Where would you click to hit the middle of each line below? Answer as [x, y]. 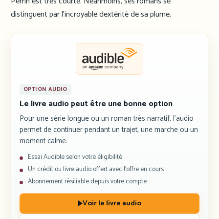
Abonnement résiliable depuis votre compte [87, 182]
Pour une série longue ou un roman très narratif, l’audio [107, 119]
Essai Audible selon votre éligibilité [75, 157]
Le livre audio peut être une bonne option [96, 104]
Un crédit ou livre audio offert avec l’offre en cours [96, 169]
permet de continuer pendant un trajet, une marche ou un [109, 130]
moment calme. [44, 141]
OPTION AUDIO [45, 89]
